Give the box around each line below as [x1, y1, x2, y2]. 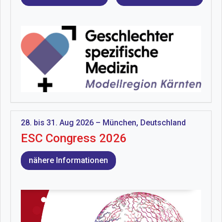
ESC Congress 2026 [21, 131, 127, 145]
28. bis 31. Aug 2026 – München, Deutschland [21, 118, 186, 127]
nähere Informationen [29, 156, 108, 165]
